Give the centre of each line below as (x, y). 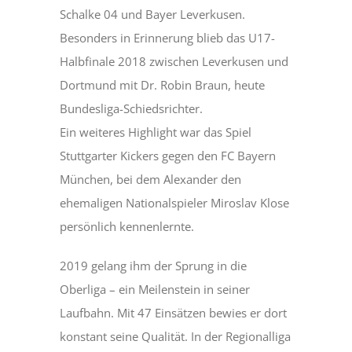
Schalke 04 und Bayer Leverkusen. (153, 15)
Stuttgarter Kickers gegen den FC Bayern (168, 156)
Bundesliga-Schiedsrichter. (132, 109)
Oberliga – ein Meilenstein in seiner (155, 290)
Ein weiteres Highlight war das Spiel (156, 132)
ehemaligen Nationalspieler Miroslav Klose (175, 203)
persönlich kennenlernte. (127, 227)
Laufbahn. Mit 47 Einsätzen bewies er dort (174, 313)
